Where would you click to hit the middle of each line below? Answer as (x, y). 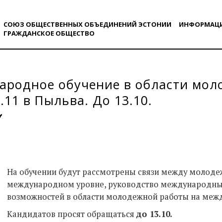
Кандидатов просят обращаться (72, 214)
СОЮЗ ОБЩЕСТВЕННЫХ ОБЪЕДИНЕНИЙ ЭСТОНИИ (87, 24)
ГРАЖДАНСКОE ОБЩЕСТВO (49, 33)
